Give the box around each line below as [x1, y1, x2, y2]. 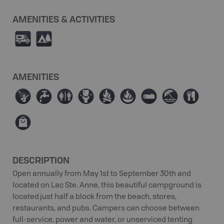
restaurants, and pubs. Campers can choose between [12, 205, 199, 212]
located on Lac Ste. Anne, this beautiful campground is [12, 182, 201, 189]
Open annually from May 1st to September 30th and [12, 170, 191, 178]
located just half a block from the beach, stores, [12, 193, 176, 201]
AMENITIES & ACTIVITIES [12, 13, 115, 25]
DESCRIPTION [12, 154, 69, 166]
